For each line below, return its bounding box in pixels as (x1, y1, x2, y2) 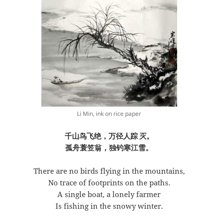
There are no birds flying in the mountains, (33, 166, 185, 176)
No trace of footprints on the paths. (48, 178, 170, 188)
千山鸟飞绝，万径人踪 (64, 131, 138, 141)
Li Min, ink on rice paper (77, 109, 141, 118)
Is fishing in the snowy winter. (55, 201, 163, 211)
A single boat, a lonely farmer (57, 189, 161, 200)
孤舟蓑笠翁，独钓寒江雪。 (65, 143, 153, 153)
